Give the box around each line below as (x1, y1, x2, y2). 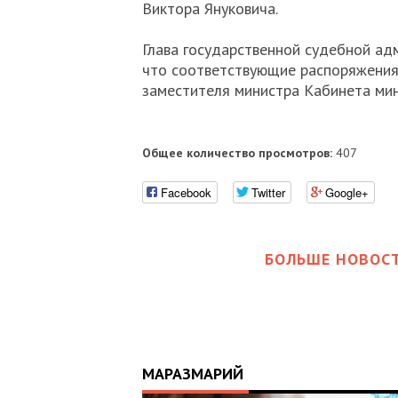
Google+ (324, 183, 369, 201)
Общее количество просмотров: (141, 145, 332, 161)
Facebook (160, 183, 211, 201)
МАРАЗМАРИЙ (141, 362, 243, 384)
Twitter (251, 183, 285, 201)
